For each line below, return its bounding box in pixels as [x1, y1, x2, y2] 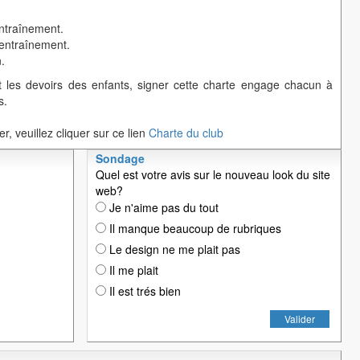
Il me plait [106, 262, 158, 279]
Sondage [96, 150, 145, 167]
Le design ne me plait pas [106, 241, 240, 258]
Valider [284, 312, 315, 326]
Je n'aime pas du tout [106, 199, 219, 216]
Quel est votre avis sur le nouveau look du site [96, 166, 330, 183]
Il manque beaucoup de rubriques [106, 220, 281, 237]
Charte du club [149, 125, 223, 141]
